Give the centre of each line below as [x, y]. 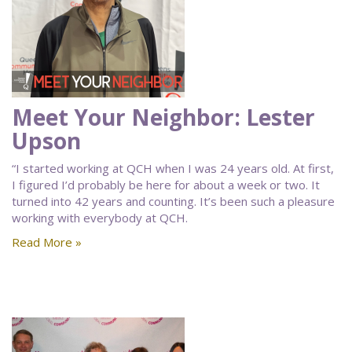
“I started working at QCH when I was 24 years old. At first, [173, 168]
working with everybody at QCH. [100, 218]
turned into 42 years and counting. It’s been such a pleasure [173, 201]
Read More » [47, 242]
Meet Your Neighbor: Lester [163, 117]
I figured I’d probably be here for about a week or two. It [166, 185]
